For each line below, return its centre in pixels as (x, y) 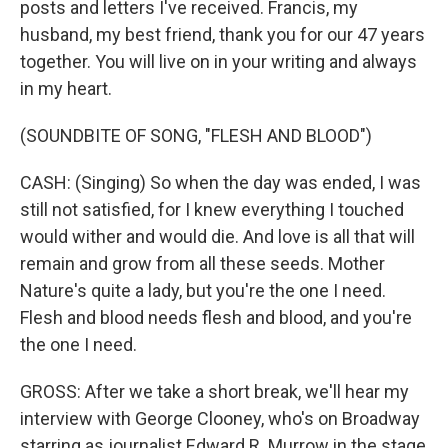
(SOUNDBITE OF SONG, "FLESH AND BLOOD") (196, 135)
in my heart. (66, 88)
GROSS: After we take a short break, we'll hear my (214, 391)
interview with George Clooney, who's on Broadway (220, 418)
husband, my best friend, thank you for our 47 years (222, 34)
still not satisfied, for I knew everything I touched (212, 209)
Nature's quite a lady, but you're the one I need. (203, 290)
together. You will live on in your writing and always (218, 61)
